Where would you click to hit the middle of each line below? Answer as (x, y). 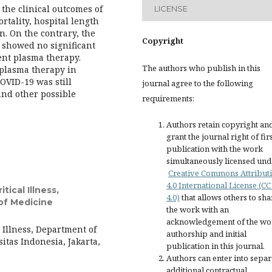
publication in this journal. (216, 246)
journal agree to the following (198, 83)
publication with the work (215, 149)
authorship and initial (206, 234)
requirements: (168, 98)
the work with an (198, 209)
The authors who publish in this (201, 68)
